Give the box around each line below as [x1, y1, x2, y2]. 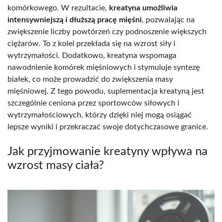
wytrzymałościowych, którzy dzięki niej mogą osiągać [7, 111, 192, 119]
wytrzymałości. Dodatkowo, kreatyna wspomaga [7, 51, 176, 59]
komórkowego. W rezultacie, [7, 3, 109, 12]
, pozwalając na [142, 15, 195, 24]
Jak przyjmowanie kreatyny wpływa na [7, 145, 208, 158]
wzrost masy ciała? [7, 159, 104, 171]
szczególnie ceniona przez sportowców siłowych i [7, 99, 179, 107]
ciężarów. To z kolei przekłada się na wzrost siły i [7, 39, 175, 48]
